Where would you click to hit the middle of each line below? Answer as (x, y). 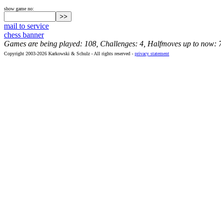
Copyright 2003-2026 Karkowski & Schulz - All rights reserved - (69, 54)
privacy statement (152, 54)
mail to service (26, 26)
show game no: (19, 9)
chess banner (24, 35)
